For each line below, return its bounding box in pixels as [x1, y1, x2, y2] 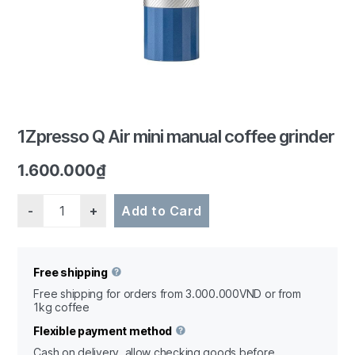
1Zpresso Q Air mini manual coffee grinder [17, 125, 334, 147]
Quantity [17, 193, 73, 210]
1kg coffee [33, 300, 90, 315]
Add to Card [121, 202, 202, 219]
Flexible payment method [33, 324, 173, 338]
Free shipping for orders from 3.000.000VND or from [33, 287, 301, 301]
